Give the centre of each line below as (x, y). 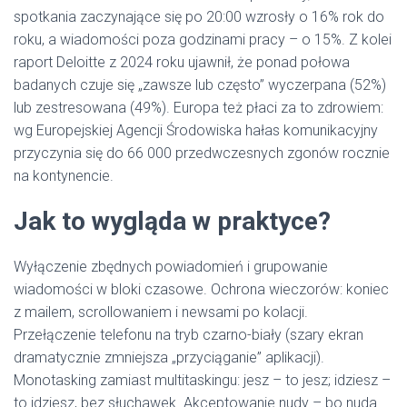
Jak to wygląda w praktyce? (172, 221)
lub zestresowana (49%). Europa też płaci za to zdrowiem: (199, 108)
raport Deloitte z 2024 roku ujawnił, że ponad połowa (182, 62)
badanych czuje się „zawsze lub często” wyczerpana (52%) (200, 85)
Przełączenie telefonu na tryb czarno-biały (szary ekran (189, 335)
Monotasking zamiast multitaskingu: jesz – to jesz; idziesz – (202, 380)
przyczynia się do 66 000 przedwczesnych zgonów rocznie (202, 153)
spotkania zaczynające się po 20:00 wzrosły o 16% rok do (199, 17)
